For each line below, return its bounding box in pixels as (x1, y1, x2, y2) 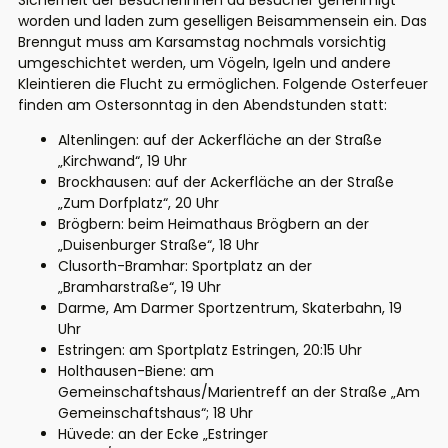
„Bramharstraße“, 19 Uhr (58, 277, 221, 298)
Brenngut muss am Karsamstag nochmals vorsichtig (18, 32, 386, 53)
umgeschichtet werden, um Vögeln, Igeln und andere (18, 53, 391, 74)
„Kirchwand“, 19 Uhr (58, 151, 187, 172)
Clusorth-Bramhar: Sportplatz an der (58, 256, 312, 277)
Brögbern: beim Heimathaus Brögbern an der (58, 214, 369, 235)
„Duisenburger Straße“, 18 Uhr (58, 235, 259, 256)
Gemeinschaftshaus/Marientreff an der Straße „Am (58, 382, 420, 403)
